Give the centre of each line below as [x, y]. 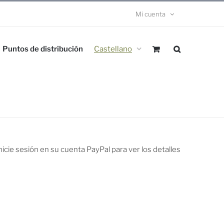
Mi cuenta [150, 14]
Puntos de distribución [43, 49]
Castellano [113, 49]
